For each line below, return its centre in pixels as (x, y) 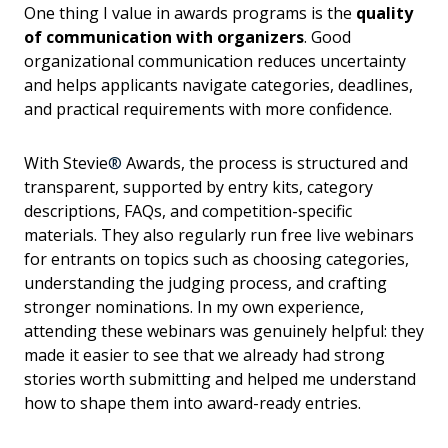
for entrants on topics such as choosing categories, (216, 258)
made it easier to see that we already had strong (204, 354)
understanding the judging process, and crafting (205, 282)
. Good (327, 36)
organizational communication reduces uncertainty (215, 60)
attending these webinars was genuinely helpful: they (224, 330)
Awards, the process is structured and (265, 162)
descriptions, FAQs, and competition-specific (188, 210)
